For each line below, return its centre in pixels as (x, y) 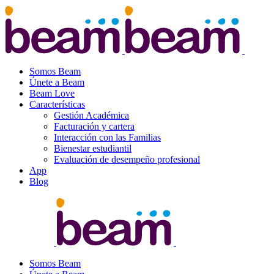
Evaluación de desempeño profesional (127, 159)
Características (57, 104)
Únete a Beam (57, 82)
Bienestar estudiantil (93, 148)
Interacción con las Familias (107, 137)
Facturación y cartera (94, 126)
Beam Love (52, 93)
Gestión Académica (91, 115)
